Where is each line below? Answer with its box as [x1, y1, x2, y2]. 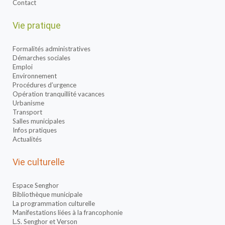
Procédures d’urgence [13, 81, 76, 89]
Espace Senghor [13, 181, 59, 189]
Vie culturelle [13, 157, 65, 167]
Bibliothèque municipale [13, 190, 82, 198]
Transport [13, 108, 42, 116]
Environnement [13, 72, 57, 80]
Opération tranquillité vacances [13, 90, 104, 98]
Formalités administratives [13, 45, 90, 53]
